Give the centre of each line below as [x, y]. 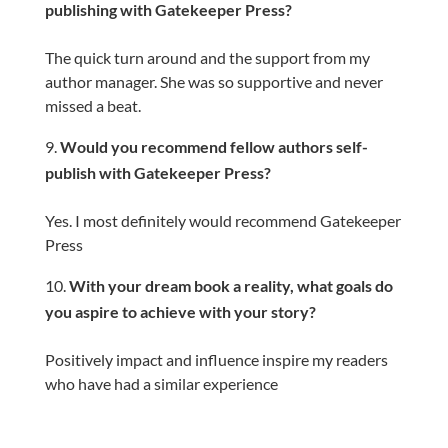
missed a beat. [92, 105]
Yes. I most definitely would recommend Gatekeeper [222, 220]
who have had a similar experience [161, 383]
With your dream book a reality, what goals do [230, 285]
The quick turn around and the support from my [207, 57]
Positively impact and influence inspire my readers [216, 359]
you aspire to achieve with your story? [180, 311]
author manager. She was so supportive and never [213, 81]
